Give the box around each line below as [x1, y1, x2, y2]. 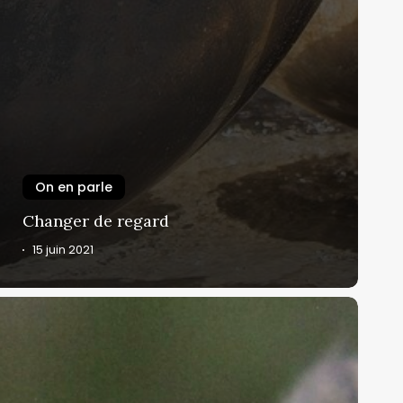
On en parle [35, 178, 112, 197]
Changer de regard [22, 210, 169, 232]
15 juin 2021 [31, 242, 94, 258]
